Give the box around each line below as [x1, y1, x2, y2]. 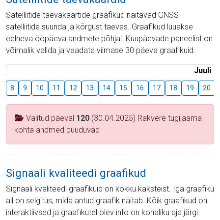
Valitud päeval [24, 113, 76, 123]
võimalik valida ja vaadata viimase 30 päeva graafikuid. [6, 45, 195, 55]
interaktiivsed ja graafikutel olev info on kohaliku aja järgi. [6, 207, 200, 217]
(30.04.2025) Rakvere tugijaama [89, 113, 202, 123]
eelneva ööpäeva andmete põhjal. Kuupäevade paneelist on [6, 33, 213, 43]
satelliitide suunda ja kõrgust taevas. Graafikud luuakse [6, 22, 193, 31]
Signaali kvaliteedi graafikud [6, 166, 146, 179]
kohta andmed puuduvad [14, 125, 100, 135]
